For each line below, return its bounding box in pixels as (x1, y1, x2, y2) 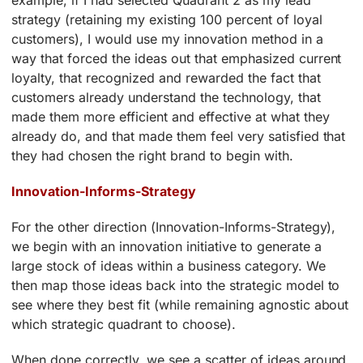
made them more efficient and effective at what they (11, 109, 330, 126)
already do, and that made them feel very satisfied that (11, 128, 346, 145)
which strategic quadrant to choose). (11, 316, 236, 333)
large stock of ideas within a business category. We (11, 258, 326, 275)
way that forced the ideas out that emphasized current (11, 50, 342, 67)
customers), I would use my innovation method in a (11, 31, 323, 48)
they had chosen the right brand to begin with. (11, 147, 293, 164)
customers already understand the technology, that (11, 89, 321, 106)
